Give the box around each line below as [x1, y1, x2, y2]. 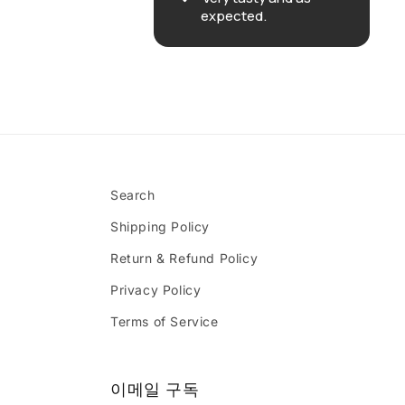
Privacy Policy [110, 282, 202, 297]
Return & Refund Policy [110, 250, 259, 266]
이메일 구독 [110, 380, 200, 399]
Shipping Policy [110, 219, 210, 234]
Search [110, 187, 155, 202]
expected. [124, 6, 191, 25]
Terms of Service [110, 314, 219, 329]
